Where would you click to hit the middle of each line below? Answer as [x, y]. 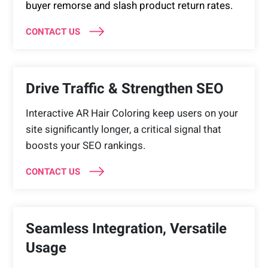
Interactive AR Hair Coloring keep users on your [132, 113]
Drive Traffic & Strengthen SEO [124, 88]
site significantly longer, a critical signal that [123, 129]
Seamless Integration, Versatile [126, 228]
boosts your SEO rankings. [85, 145]
